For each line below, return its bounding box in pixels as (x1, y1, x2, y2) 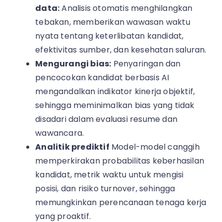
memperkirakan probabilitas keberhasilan (35, 155, 205, 166)
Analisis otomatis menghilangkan (59, 2, 193, 14)
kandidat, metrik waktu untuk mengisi (35, 168, 184, 180)
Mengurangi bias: (35, 57, 111, 69)
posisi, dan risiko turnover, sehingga (35, 182, 175, 194)
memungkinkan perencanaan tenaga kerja (35, 196, 207, 208)
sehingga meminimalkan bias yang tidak (35, 99, 195, 111)
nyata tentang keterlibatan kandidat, (35, 30, 184, 42)
